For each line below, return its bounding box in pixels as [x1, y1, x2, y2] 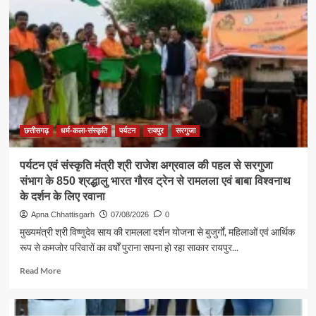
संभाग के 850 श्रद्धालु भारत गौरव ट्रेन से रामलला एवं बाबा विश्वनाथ [19, 175, 291, 188]
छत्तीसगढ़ [23, 126, 49, 135]
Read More [19, 265, 61, 276]
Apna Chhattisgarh [30, 210, 95, 219]
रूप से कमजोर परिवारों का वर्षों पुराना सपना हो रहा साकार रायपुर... [19, 241, 238, 254]
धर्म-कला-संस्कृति [60, 126, 107, 135]
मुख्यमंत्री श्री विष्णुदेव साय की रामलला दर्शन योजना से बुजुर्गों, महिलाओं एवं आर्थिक [19, 226, 295, 238]
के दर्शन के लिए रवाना [19, 190, 105, 203]
